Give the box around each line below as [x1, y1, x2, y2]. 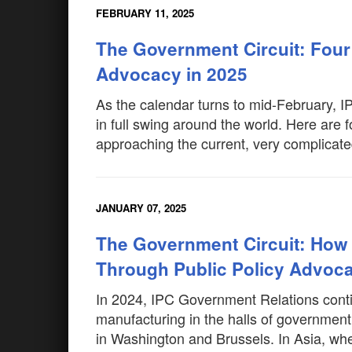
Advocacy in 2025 [96, 61, 247, 86]
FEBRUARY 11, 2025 [96, 5, 194, 20]
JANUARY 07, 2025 [96, 200, 186, 215]
